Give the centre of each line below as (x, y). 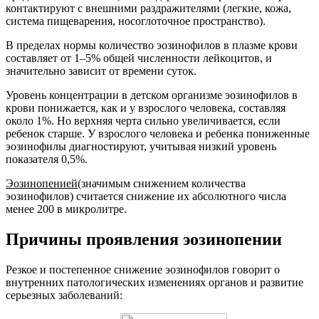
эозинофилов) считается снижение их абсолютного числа (146, 197)
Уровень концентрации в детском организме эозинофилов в (152, 95)
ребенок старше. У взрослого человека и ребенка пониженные (158, 134)
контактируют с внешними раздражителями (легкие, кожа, (148, 9)
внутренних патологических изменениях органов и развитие (155, 283)
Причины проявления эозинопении (144, 240)
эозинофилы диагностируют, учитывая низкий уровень (141, 147)
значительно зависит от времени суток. (101, 71)
